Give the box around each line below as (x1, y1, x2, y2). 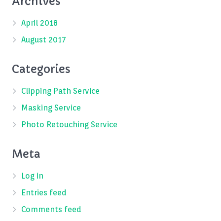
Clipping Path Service (21, 86, 100, 96)
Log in (21, 171, 44, 181)
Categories (12, 63, 71, 76)
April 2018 (21, 18, 58, 28)
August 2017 (21, 35, 67, 45)
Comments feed (21, 205, 82, 215)
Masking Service (21, 103, 81, 113)
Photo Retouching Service (21, 120, 118, 130)
